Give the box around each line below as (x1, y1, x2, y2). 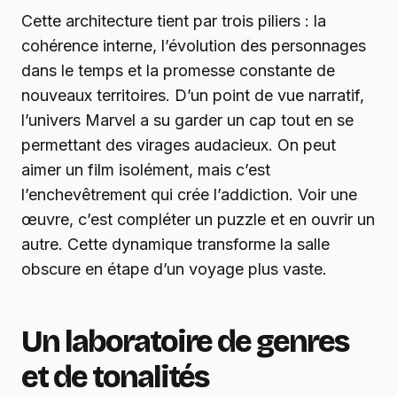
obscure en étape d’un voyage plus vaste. (21, 260, 327, 279)
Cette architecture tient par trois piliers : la (21, 12, 326, 31)
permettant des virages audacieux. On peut (21, 136, 336, 155)
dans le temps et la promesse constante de (21, 61, 335, 81)
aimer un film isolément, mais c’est (21, 160, 270, 180)
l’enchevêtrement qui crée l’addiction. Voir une (21, 185, 357, 205)
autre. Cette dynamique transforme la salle (21, 235, 330, 254)
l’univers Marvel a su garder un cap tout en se (21, 111, 354, 130)
